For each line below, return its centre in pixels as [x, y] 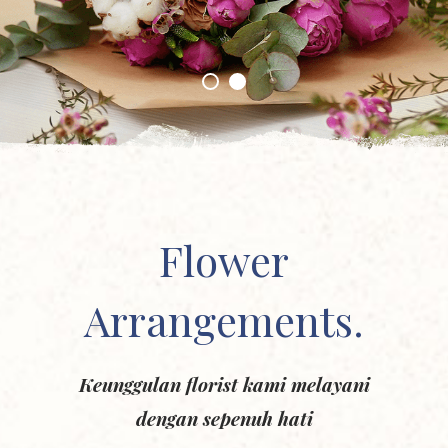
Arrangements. [224, 320]
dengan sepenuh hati [224, 418]
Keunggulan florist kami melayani [224, 384]
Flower [224, 260]
